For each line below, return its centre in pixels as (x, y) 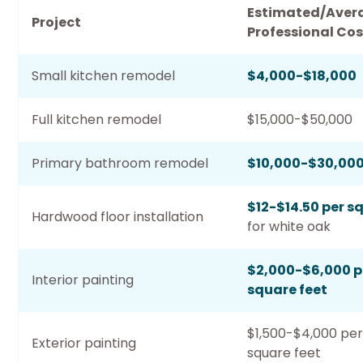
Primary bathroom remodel (120, 163)
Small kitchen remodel (103, 76)
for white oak (289, 226)
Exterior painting (84, 343)
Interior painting (83, 280)
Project (56, 22)
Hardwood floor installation (117, 217)
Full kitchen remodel (96, 120)
